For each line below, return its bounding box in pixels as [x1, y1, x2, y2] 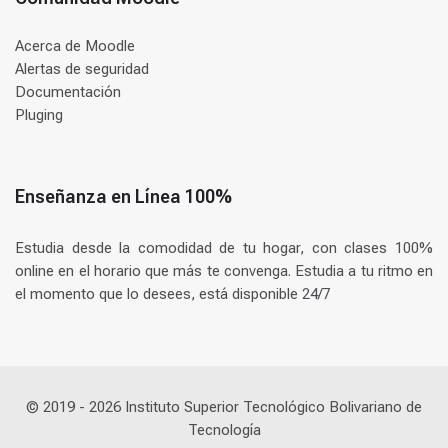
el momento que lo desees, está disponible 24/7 [15, 285, 330, 303]
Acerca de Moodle [15, 37, 135, 55]
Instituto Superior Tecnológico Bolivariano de [121, 398, 422, 416]
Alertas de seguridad [15, 60, 149, 78]
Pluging [15, 106, 63, 124]
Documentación [15, 83, 121, 101]
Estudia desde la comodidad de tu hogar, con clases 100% [15, 239, 433, 257]
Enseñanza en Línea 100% [15, 186, 232, 207]
